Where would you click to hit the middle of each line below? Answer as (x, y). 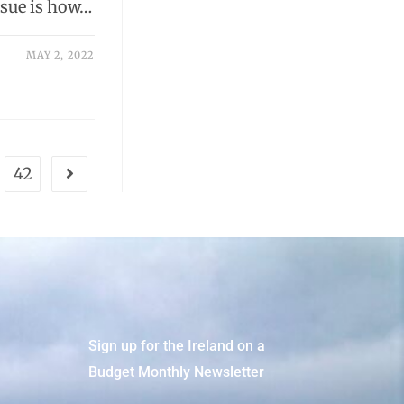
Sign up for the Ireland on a (177, 345)
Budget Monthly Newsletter (177, 372)
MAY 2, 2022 (60, 55)
